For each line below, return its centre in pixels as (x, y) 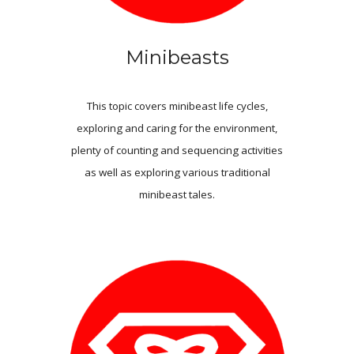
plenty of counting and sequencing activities (177, 150)
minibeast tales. (177, 194)
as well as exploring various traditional (177, 172)
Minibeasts (177, 57)
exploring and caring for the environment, (177, 128)
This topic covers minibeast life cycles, (177, 105)
